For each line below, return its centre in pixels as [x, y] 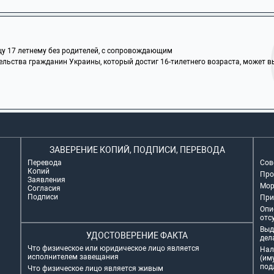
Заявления [46, 180]
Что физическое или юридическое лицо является [113, 248]
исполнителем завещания [73, 257]
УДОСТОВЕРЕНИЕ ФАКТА [137, 235]
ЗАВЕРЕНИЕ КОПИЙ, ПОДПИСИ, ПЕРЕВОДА [137, 150]
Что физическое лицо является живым [95, 268]
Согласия [44, 188]
